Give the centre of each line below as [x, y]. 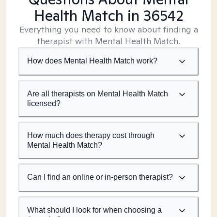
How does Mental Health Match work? [92, 61]
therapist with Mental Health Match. [108, 41]
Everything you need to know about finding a [108, 29]
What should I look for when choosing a [94, 210]
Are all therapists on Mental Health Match [98, 94]
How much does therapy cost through [91, 135]
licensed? [44, 103]
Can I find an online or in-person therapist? [100, 177]
